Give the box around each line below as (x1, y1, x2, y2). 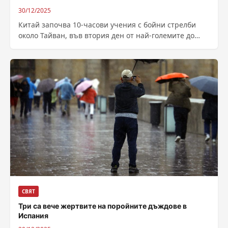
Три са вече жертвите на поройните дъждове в (18, 201, 187, 210)
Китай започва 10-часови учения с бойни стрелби (18, 20, 196, 30)
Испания (18, 211, 48, 220)
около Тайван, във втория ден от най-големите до (18, 31, 194, 40)
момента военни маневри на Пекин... (18, 41, 151, 51)
